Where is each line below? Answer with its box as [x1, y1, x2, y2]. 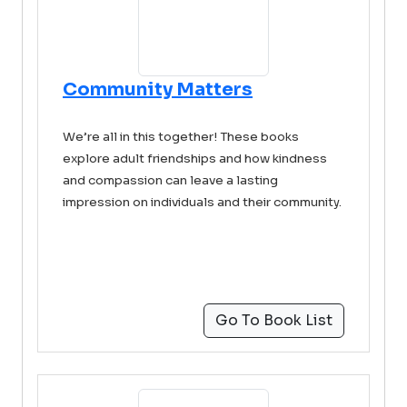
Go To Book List [215, 311, 333, 330]
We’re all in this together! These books [63, 129, 299, 144]
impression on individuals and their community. [63, 194, 342, 210]
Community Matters [63, 78, 253, 101]
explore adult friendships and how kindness [63, 151, 327, 166]
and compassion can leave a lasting [63, 173, 278, 188]
